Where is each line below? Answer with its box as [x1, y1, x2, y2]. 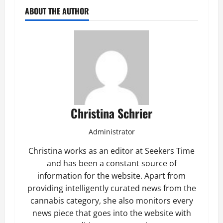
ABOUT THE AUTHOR [25, 5, 89, 17]
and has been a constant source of [46, 158, 177, 169]
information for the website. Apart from [37, 170, 186, 181]
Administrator [88, 127, 135, 136]
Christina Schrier [71, 104, 152, 122]
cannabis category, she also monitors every [30, 195, 193, 206]
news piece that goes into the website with [32, 208, 191, 219]
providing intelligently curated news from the [27, 183, 196, 194]
